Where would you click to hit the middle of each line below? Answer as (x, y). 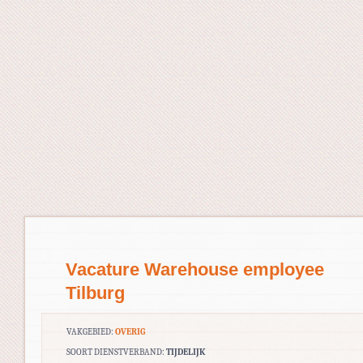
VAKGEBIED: (91, 331)
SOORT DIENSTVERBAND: (116, 352)
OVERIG (130, 331)
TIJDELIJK (186, 352)
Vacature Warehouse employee (195, 269)
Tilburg (95, 293)
